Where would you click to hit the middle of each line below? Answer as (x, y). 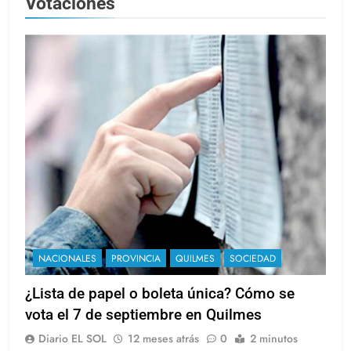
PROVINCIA (136, 259)
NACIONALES (67, 259)
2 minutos (274, 339)
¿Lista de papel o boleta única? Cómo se (160, 294)
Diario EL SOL (72, 339)
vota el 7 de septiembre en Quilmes (143, 315)
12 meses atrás (163, 339)
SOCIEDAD (253, 259)
